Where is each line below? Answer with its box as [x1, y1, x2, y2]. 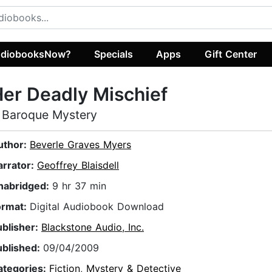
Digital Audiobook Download [30, 200, 164, 213]
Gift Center [204, 47, 257, 60]
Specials [94, 47, 134, 60]
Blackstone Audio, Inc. [41, 221, 144, 234]
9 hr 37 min [52, 180, 106, 192]
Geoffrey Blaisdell [37, 159, 119, 172]
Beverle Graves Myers [30, 138, 131, 151]
